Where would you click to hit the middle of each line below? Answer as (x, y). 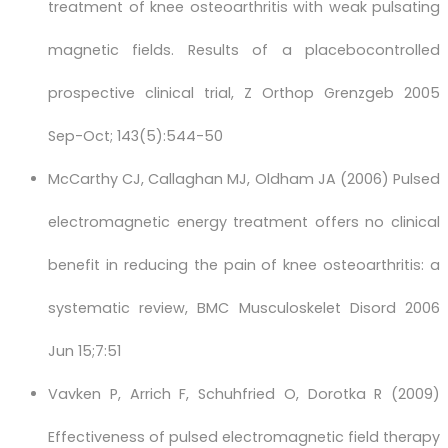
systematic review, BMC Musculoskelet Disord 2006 (244, 308)
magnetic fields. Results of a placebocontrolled (244, 50)
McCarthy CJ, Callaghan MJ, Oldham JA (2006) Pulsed (244, 179)
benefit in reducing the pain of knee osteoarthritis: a (244, 265)
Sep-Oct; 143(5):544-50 (135, 136)
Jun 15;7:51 (84, 351)
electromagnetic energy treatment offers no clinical (244, 222)
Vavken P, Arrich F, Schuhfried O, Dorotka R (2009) (244, 394)
